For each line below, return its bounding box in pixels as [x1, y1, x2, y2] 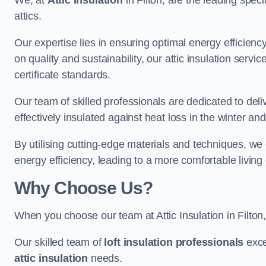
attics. [14, 10, 42, 22]
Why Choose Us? [14, 178, 153, 198]
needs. [88, 252, 122, 264]
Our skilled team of [14, 236, 104, 248]
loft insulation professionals [104, 236, 244, 248]
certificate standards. [14, 69, 111, 81]
